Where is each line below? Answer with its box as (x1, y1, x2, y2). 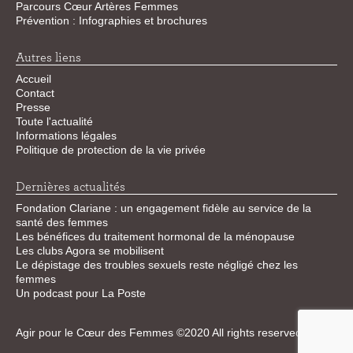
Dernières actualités (16, 179, 125, 195)
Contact (16, 87, 54, 100)
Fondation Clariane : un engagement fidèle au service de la (16, 202, 311, 215)
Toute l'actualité (16, 115, 93, 128)
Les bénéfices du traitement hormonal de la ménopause (16, 230, 295, 243)
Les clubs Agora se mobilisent (16, 244, 164, 258)
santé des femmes (16, 216, 108, 229)
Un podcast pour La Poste (16, 287, 146, 300)
